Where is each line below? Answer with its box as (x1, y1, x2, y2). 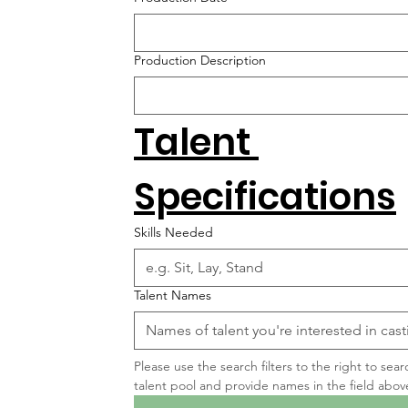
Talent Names (134, 287, 211, 304)
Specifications (134, 171, 396, 223)
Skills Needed (134, 224, 213, 241)
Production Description (134, 52, 266, 69)
